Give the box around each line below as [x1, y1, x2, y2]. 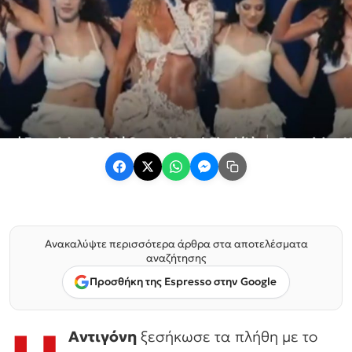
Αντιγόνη [68, 326, 137, 346]
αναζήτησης [145, 251, 207, 265]
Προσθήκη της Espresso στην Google [90, 275, 277, 289]
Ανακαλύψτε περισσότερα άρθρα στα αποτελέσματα [44, 236, 308, 251]
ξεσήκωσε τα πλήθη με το [137, 326, 317, 346]
